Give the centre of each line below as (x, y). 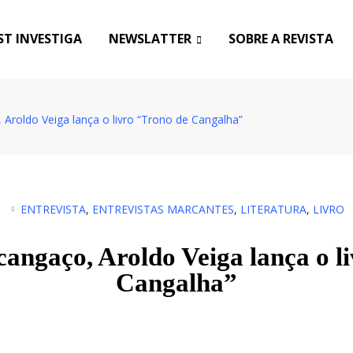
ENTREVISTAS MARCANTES (163, 209)
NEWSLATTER (150, 39)
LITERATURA (273, 209)
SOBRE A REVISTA (281, 39)
